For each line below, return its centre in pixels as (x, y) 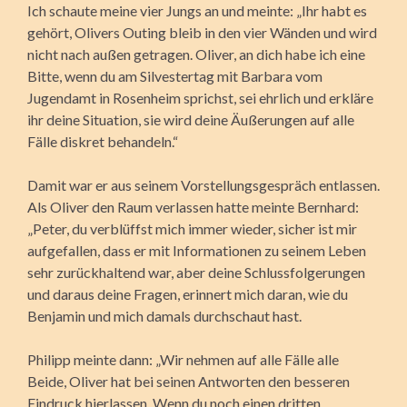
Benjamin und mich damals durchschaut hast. (164, 315)
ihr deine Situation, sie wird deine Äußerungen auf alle (191, 119)
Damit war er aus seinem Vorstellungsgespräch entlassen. (203, 184)
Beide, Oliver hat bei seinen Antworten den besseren (189, 381)
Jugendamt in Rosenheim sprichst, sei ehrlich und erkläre (200, 97)
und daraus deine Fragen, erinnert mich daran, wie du (188, 293)
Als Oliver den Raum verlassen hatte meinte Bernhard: (193, 206)
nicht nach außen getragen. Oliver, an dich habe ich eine (196, 54)
